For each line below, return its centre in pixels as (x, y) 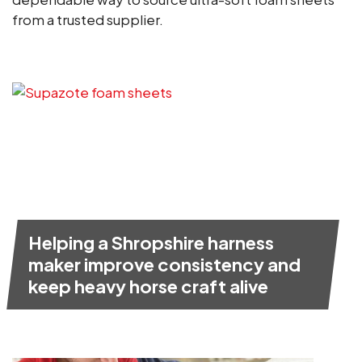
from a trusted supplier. (88, 19)
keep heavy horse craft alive (148, 286)
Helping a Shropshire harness (151, 242)
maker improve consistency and (164, 264)
